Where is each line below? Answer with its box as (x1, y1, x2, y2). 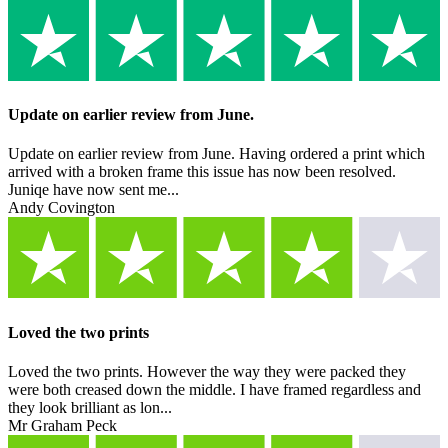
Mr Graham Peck (8, 416, 117, 434)
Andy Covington (8, 199, 115, 217)
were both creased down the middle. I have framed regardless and (8, 380, 421, 398)
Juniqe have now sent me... (8, 181, 179, 199)
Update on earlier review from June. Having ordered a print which (8, 145, 425, 163)
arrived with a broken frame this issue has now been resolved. (8, 163, 396, 181)
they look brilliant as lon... (8, 398, 172, 416)
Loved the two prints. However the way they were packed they (8, 362, 406, 380)
